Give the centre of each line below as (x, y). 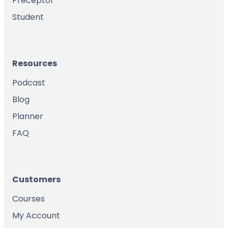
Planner (28, 117)
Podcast (29, 83)
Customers (36, 180)
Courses (28, 199)
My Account (36, 216)
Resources (35, 64)
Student (28, 17)
